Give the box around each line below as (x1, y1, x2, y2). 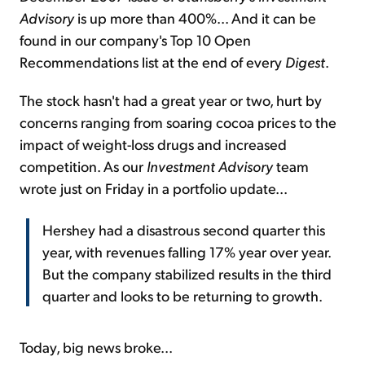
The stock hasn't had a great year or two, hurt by (20, 90, 322, 110)
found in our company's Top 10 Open (20, 30, 251, 50)
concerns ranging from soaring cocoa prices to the (20, 112, 336, 132)
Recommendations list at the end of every (20, 52, 285, 72)
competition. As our (20, 156, 143, 176)
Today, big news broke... (20, 337, 173, 357)
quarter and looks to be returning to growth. (42, 286, 323, 306)
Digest (285, 52, 325, 72)
